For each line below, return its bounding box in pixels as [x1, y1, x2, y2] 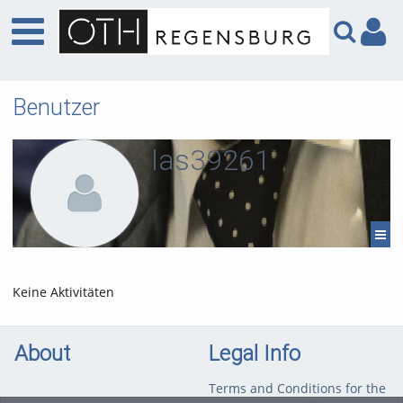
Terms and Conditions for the [208, 380, 386, 397]
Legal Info [208, 341, 300, 366]
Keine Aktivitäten [13, 283, 114, 300]
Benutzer [13, 94, 100, 121]
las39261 [151, 143, 271, 177]
